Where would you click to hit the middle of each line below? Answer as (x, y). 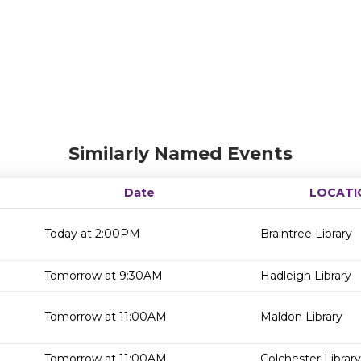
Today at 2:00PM (92, 234)
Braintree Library (306, 234)
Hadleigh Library (306, 276)
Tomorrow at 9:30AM (104, 276)
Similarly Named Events (180, 154)
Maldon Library (301, 317)
